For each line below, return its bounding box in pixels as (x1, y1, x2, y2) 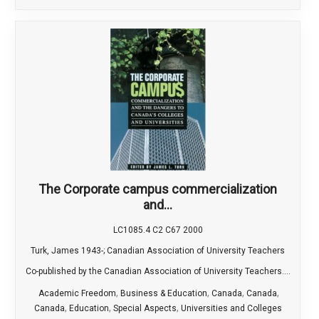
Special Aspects (113, 303, 177, 314)
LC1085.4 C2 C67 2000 (113, 225, 203, 236)
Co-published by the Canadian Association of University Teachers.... (25, 266, 291, 277)
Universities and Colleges (180, 303, 282, 314)
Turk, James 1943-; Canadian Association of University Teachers (31, 246, 285, 256)
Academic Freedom (38, 288, 116, 299)
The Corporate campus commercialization (38, 182, 277, 197)
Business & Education (120, 288, 207, 299)
